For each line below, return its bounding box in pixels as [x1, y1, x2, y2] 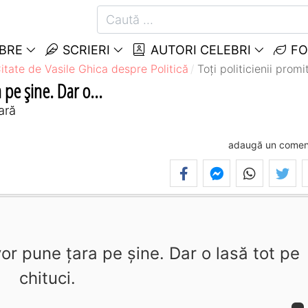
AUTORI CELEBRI [146, 43, 251, 57]
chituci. [19, 268, 76, 289]
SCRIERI [59, 43, 110, 57]
